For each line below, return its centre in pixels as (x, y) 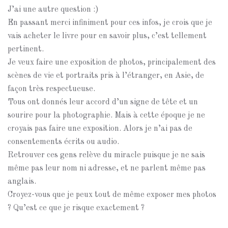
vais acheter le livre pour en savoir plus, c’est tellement (107, 36)
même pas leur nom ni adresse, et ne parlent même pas (107, 168)
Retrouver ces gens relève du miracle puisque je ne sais (106, 155)
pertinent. (26, 49)
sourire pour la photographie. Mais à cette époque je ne (106, 116)
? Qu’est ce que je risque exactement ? (76, 208)
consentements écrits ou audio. (63, 142)
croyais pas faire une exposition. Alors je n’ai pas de (100, 129)
